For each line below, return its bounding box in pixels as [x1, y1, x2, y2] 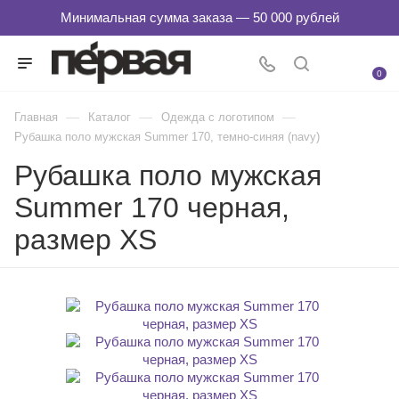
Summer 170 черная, [14, 191, 289, 224]
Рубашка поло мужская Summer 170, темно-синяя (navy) [14, 130, 320, 143]
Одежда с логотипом [161, 110, 274, 124]
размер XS [14, 224, 157, 256]
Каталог [88, 110, 131, 124]
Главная [14, 110, 58, 124]
